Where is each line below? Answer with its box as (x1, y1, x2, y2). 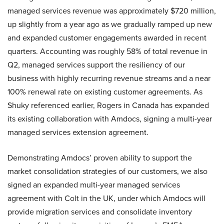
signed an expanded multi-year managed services (7, 179, 180, 191)
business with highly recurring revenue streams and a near (7, 72, 210, 84)
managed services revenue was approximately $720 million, (7, 5, 216, 17)
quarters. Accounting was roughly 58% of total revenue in (7, 45, 207, 57)
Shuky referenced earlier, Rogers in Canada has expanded (7, 99, 209, 111)
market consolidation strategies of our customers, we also (7, 165, 207, 177)
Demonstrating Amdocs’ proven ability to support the (7, 152, 192, 164)
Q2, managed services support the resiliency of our (7, 59, 185, 71)
